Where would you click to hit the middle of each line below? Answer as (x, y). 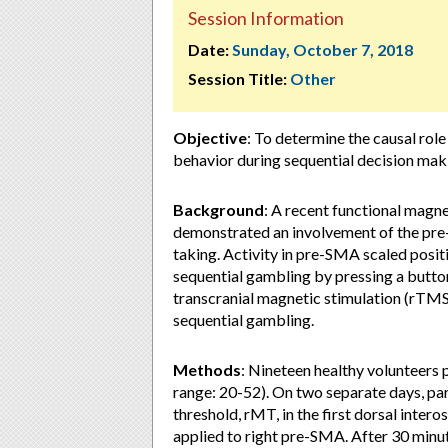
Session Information (266, 18)
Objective (210, 137)
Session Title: (237, 78)
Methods (207, 369)
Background (218, 209)
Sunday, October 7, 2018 (322, 49)
